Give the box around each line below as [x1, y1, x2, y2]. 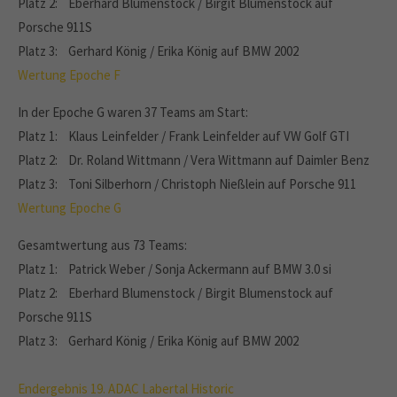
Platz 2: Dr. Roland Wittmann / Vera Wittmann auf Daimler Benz [18, 152, 370, 168]
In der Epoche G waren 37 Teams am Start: [18, 104, 248, 121]
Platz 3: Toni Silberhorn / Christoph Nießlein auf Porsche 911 [18, 175, 356, 192]
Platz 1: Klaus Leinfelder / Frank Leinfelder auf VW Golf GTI [18, 128, 349, 144]
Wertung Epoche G [18, 199, 121, 216]
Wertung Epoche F [18, 66, 121, 83]
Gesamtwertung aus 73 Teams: [18, 237, 187, 253]
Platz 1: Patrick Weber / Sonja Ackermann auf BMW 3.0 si [18, 261, 331, 277]
